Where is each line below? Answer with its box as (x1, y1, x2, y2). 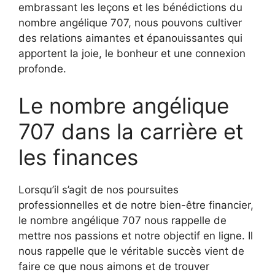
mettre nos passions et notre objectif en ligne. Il (18, 229, 253, 242)
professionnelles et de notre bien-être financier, (18, 198, 254, 211)
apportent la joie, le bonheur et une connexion (18, 47, 246, 60)
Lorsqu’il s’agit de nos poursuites (18, 183, 179, 196)
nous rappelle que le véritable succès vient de (18, 244, 244, 257)
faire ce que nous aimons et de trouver (18, 260, 209, 273)
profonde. (18, 63, 66, 76)
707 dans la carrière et (18, 118, 244, 144)
